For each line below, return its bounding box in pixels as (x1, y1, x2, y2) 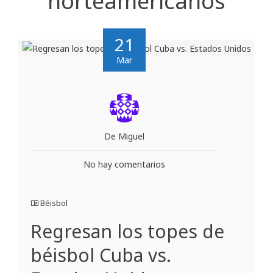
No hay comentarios (83, 158, 165, 170)
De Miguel (104, 130, 144, 142)
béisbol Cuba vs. (30, 242, 171, 268)
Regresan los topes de (30, 218, 224, 244)
